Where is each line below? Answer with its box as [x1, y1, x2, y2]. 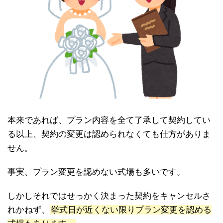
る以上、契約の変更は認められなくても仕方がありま [7, 129, 211, 139]
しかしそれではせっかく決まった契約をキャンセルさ [7, 191, 211, 201]
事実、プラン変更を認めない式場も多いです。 [7, 167, 185, 177]
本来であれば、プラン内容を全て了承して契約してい [7, 115, 211, 125]
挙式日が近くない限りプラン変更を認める [51, 205, 212, 215]
